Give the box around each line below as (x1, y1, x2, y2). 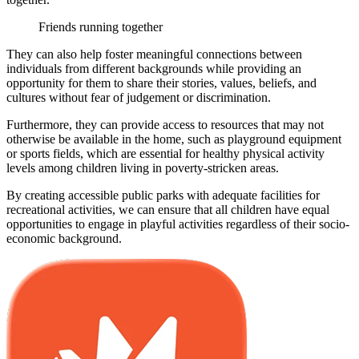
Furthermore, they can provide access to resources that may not (6, 117, 324, 131)
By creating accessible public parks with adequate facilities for (6, 188, 320, 202)
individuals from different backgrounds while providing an (6, 61, 301, 75)
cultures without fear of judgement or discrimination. (6, 90, 271, 104)
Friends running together (38, 19, 163, 34)
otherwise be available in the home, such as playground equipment (6, 131, 341, 146)
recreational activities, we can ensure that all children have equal (6, 202, 329, 216)
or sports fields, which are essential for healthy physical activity (6, 146, 325, 160)
